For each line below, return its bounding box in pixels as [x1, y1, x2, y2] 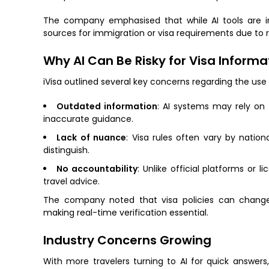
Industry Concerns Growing [43, 232, 211, 249]
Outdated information [56, 100, 157, 113]
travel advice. [43, 175, 100, 188]
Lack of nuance [56, 131, 127, 144]
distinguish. [43, 144, 89, 157]
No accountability [56, 163, 138, 175]
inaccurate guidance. [43, 113, 133, 125]
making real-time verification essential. [43, 207, 208, 219]
